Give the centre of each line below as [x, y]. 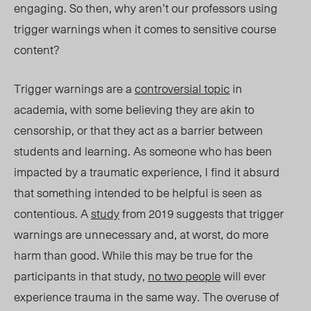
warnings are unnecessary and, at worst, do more [141, 234]
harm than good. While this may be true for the [133, 255]
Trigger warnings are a [74, 89]
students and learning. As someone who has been [143, 151]
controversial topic [182, 89]
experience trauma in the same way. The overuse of [146, 297]
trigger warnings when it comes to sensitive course [145, 29]
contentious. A [52, 213]
